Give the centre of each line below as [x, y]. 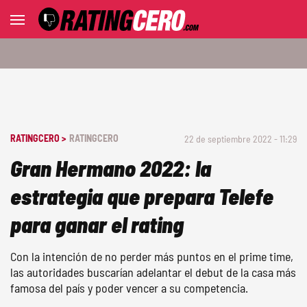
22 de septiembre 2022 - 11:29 [241, 139]
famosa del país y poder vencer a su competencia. [129, 288]
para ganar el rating [97, 224]
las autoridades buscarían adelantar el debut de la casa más [153, 272]
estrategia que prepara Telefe [142, 196]
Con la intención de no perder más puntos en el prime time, [152, 256]
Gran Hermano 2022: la [111, 168]
